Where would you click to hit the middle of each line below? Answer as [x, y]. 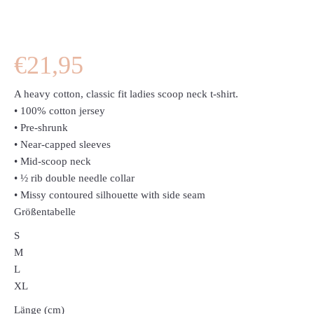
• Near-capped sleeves [63, 144]
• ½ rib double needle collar [75, 178]
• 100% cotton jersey [60, 110]
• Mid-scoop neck [53, 161]
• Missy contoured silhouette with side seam [110, 194]
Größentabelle [45, 211]
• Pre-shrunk [41, 127]
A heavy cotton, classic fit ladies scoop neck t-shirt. [127, 94]
